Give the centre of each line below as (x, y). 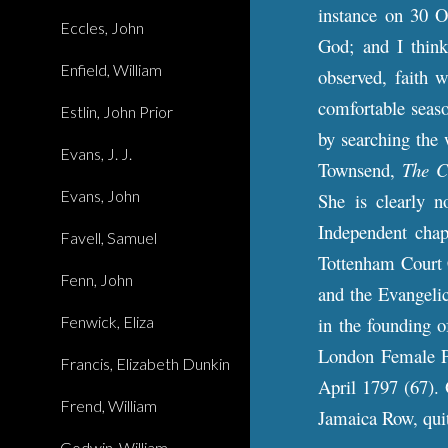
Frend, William (108, 405)
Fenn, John (96, 279)
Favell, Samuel (108, 237)
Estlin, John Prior (116, 111)
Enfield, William (111, 69)
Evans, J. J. (96, 153)
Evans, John (100, 195)
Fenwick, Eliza (107, 321)
